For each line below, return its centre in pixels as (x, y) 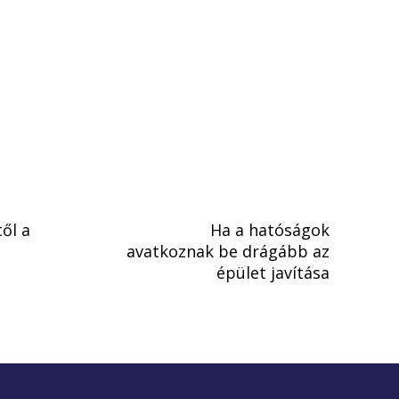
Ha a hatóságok (270, 230)
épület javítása (273, 273)
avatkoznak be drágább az (228, 252)
